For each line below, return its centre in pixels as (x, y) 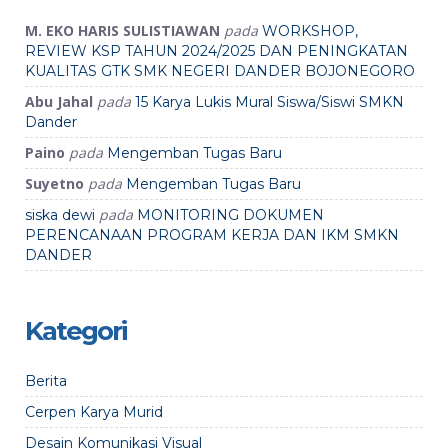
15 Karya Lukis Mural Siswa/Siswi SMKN (269, 102)
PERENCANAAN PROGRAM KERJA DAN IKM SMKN (212, 235)
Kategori (75, 331)
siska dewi (60, 215)
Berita (46, 381)
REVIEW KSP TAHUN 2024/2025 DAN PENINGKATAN (216, 51)
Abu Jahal (59, 101)
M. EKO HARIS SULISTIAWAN (122, 30)
